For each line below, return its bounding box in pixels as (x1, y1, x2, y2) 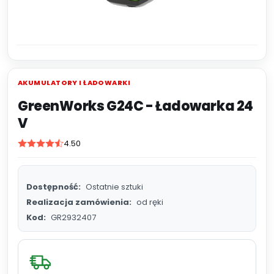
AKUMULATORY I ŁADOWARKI (18, 78, 131, 87)
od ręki (136, 196, 163, 208)
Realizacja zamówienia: (26, 196, 131, 208)
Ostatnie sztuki (86, 181, 143, 193)
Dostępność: (26, 181, 81, 193)
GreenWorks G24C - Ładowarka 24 (18, 97, 253, 116)
